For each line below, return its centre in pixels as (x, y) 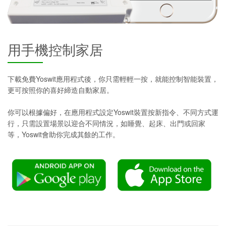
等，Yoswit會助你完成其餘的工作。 (64, 134)
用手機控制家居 (55, 50)
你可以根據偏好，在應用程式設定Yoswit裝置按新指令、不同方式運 (113, 112)
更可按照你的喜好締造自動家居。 (61, 90)
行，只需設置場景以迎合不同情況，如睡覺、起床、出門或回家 (106, 123)
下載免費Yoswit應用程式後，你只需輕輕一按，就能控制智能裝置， (113, 79)
